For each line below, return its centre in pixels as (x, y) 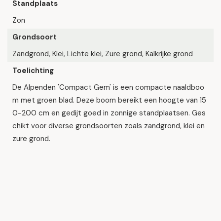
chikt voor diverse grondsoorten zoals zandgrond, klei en (109, 126)
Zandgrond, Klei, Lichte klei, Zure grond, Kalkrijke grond (103, 54)
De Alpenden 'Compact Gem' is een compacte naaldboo (108, 87)
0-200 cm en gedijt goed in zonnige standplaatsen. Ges (109, 113)
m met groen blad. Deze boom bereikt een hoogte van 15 (109, 100)
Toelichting (33, 71)
